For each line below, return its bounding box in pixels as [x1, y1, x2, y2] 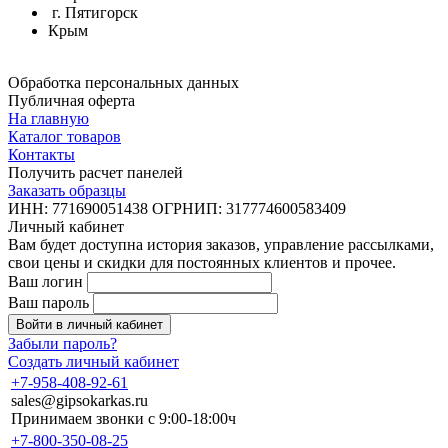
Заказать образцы [8, 181, 126, 199]
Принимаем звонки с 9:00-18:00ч [11, 409, 236, 427]
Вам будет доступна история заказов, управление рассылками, [8, 235, 434, 253]
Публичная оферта [8, 91, 135, 109]
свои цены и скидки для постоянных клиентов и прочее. [8, 253, 396, 271]
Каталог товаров [8, 127, 121, 145]
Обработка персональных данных [8, 73, 239, 91]
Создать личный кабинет [8, 352, 179, 370]
